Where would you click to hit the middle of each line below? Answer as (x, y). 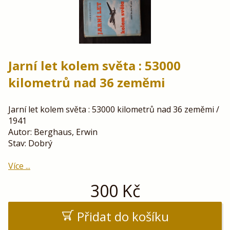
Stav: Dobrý (30, 143)
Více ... (19, 166)
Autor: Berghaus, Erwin (53, 132)
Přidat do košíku (123, 217)
